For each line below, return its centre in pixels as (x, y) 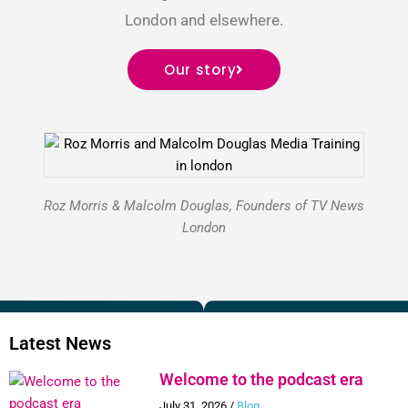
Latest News (60, 344)
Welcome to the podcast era (263, 380)
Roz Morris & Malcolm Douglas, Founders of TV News (204, 206)
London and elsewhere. (204, 20)
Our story (200, 70)
